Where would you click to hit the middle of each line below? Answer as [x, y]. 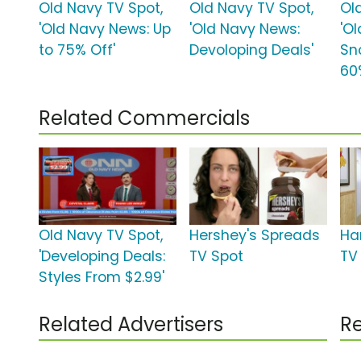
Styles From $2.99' [102, 278]
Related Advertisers [131, 325]
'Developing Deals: [102, 257]
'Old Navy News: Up [105, 29]
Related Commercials [144, 118]
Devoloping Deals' [252, 50]
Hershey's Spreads [255, 236]
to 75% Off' [77, 50]
